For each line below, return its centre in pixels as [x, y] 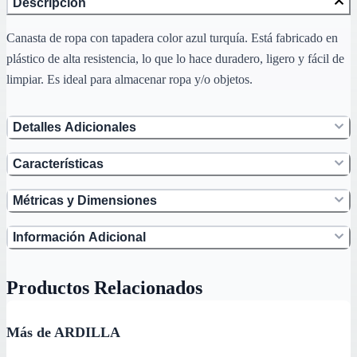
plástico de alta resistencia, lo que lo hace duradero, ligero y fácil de [175, 59]
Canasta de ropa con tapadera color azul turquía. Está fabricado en [172, 38]
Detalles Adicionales [75, 127]
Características [58, 164]
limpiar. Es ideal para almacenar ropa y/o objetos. [129, 80]
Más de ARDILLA [63, 333]
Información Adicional [79, 237]
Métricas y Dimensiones [85, 201]
